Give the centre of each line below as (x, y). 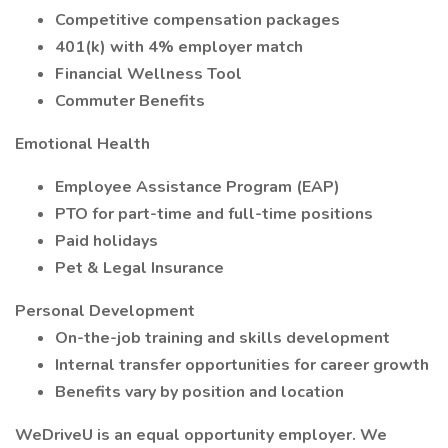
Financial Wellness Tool (148, 74)
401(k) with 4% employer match (179, 47)
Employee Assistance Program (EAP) (197, 187)
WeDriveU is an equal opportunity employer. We (201, 435)
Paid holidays (106, 241)
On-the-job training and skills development (222, 338)
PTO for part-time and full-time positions (214, 214)
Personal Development (105, 311)
